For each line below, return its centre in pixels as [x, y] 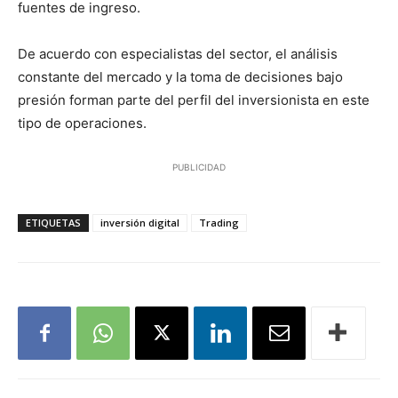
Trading [219, 223]
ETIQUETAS [53, 223]
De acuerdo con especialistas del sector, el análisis [178, 54]
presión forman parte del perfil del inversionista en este [194, 100]
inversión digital [140, 223]
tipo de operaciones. [82, 123]
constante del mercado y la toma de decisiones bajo [180, 77]
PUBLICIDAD [199, 167]
